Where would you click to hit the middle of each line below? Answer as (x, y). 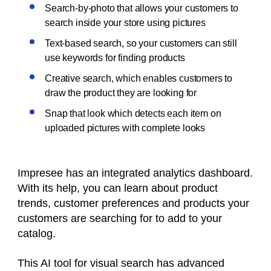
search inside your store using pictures (125, 23)
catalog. (38, 233)
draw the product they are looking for (122, 93)
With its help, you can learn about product (118, 188)
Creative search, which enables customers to (139, 78)
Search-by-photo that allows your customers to (142, 8)
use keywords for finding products (115, 58)
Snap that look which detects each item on (133, 113)
